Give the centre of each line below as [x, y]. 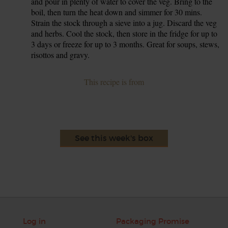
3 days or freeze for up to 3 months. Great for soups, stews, [125, 44]
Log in [34, 221]
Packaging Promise [152, 221]
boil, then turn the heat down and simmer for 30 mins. [117, 12]
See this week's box [114, 138]
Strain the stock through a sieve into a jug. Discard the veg [124, 22]
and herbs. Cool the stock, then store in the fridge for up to [124, 33]
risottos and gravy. [61, 54]
